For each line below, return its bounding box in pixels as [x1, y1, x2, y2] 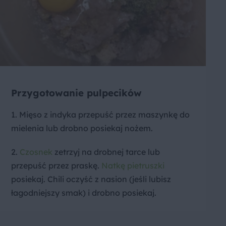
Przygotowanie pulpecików [11, 86, 142, 99]
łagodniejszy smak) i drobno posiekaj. [11, 188, 156, 198]
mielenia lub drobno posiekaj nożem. [11, 123, 153, 134]
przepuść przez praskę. [11, 160, 101, 171]
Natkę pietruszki [101, 160, 164, 171]
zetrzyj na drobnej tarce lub [52, 147, 160, 157]
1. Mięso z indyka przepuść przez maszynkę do [11, 109, 190, 120]
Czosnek [20, 147, 52, 157]
